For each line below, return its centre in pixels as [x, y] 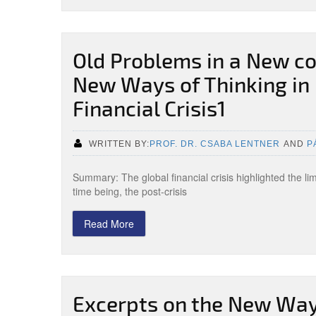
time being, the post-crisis [130, 191]
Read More [109, 224]
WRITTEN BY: [119, 144]
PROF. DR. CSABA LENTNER [215, 144]
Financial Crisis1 [149, 108]
